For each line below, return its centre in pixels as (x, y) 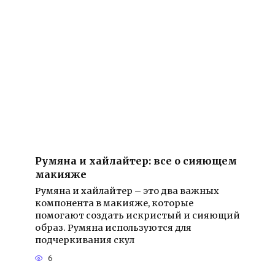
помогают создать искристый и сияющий (137, 215)
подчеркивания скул (84, 240)
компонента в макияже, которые (114, 203)
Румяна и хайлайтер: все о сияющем (136, 161)
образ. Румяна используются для (113, 227)
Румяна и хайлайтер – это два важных (127, 191)
